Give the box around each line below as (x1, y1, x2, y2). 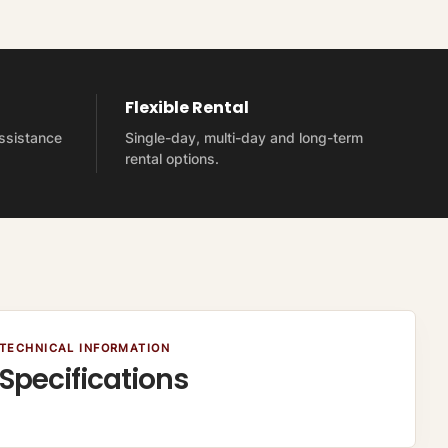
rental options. (124, 150, 219, 168)
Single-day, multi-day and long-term (124, 129, 363, 147)
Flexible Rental (124, 96, 249, 120)
